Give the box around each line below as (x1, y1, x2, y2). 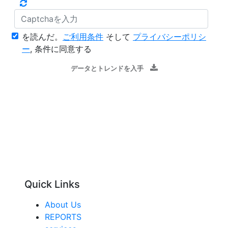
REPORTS (45, 211, 81, 222)
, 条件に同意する (30, 43, 92, 54)
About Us (45, 199, 81, 210)
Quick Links (24, 178, 80, 190)
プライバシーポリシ (133, 31, 206, 42)
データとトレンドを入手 (70, 64, 144, 72)
